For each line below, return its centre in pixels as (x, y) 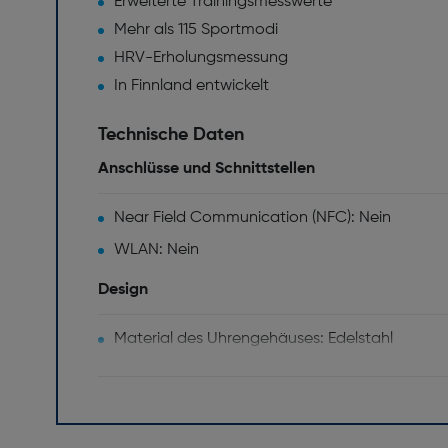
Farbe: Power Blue (178, 403)
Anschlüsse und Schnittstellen (206, 169)
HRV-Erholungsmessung (201, 58)
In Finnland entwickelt (191, 86)
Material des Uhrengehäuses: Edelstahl (253, 339)
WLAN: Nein (156, 250)
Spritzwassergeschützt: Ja (209, 371)
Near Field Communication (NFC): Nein (252, 218)
